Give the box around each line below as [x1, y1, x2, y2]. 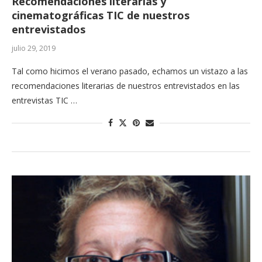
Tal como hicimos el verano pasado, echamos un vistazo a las [12, 65, 248, 77]
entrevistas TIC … [12, 95, 77, 106]
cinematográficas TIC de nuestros [12, 8, 189, 23]
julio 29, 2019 [12, 43, 56, 54]
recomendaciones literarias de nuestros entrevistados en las [12, 80, 240, 92]
